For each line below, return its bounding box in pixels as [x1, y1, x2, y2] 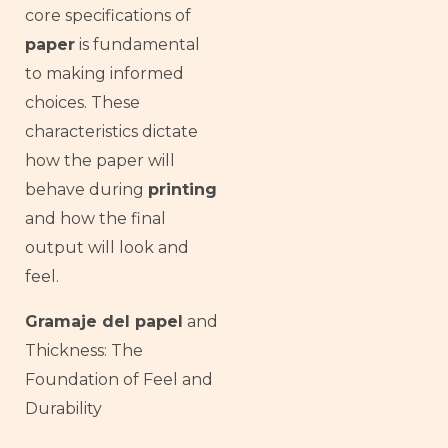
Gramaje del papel [25, 311, 183, 331]
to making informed [25, 63, 184, 83]
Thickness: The [25, 340, 143, 360]
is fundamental [75, 34, 200, 54]
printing [148, 179, 217, 199]
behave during [25, 179, 148, 199]
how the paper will [25, 150, 175, 170]
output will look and [25, 237, 189, 257]
